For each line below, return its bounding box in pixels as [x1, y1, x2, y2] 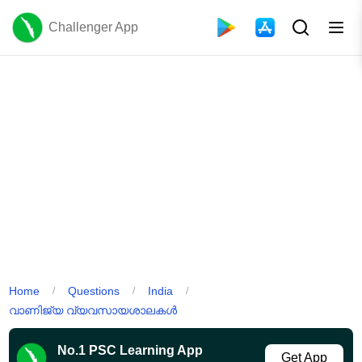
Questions [68, 284, 120, 297]
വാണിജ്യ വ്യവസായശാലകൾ [9, 303, 178, 317]
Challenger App [48, 20, 138, 34]
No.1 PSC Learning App [57, 343, 204, 357]
